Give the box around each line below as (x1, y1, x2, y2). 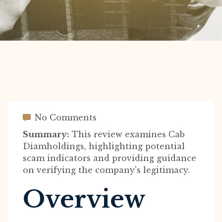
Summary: (23, 129, 69, 139)
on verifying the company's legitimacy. (23, 165, 190, 175)
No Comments (32, 112, 97, 122)
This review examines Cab (69, 129, 185, 139)
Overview (23, 184, 146, 214)
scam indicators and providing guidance (23, 153, 196, 163)
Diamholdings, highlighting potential (23, 141, 185, 151)
